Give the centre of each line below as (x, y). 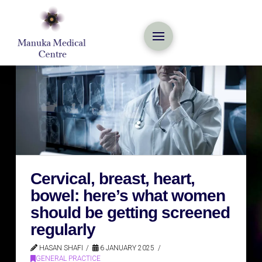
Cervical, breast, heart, (113, 178)
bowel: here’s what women (128, 195)
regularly (63, 229)
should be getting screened (130, 212)
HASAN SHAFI (60, 248)
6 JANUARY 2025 (127, 248)
